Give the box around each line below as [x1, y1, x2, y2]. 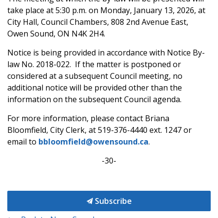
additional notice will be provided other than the [7, 82, 182, 93]
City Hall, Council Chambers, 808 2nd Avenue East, [7, 17, 188, 27]
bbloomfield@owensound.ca [38, 136, 148, 147]
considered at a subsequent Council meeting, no [7, 71, 182, 81]
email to [7, 136, 38, 147]
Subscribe [92, 196, 132, 206]
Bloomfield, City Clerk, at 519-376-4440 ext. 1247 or [7, 125, 192, 135]
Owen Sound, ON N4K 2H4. [7, 28, 105, 39]
